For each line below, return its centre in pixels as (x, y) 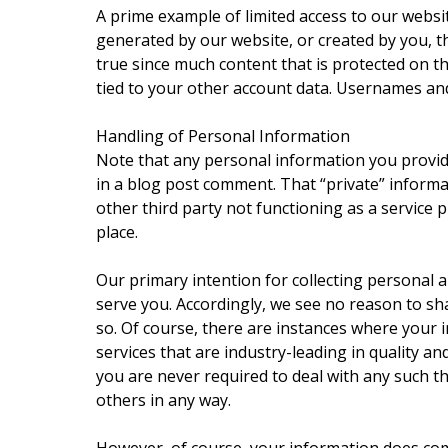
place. (117, 232)
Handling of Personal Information (223, 136)
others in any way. (163, 400)
